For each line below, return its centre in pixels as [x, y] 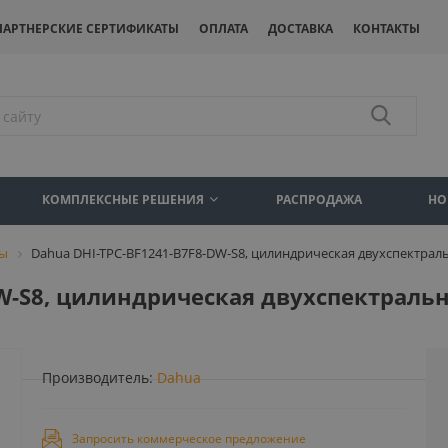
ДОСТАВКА [300, 28]
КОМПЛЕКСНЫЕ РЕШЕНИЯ [123, 199]
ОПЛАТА [223, 28]
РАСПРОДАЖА [318, 199]
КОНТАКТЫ [386, 28]
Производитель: [98, 377]
